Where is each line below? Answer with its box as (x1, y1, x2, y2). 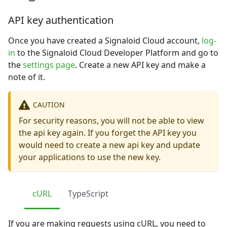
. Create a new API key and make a (75, 59, 206, 70)
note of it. (8, 71, 45, 83)
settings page (23, 59, 75, 70)
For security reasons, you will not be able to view (19, 115, 204, 126)
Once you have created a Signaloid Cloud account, (8, 34, 202, 46)
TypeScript (68, 187, 108, 199)
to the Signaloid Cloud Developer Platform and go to (15, 47, 218, 58)
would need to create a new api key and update (19, 139, 200, 150)
